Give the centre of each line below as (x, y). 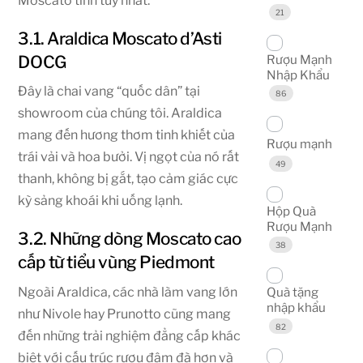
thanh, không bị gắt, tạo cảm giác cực (128, 179)
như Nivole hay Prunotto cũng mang (125, 314)
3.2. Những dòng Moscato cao (130, 239)
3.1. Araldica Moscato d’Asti (120, 38)
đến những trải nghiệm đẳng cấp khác (130, 335)
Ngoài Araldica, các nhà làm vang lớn (128, 292)
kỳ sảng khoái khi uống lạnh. (100, 201)
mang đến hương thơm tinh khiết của (127, 135)
